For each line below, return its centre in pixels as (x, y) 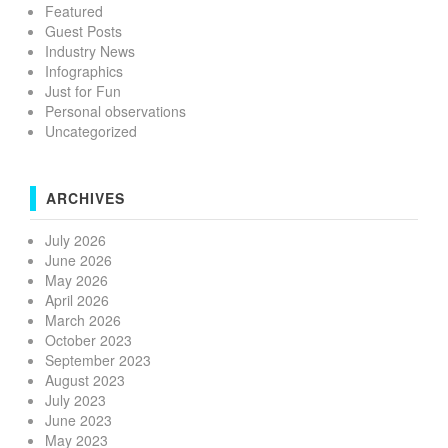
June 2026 (78, 260)
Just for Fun (83, 91)
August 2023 (85, 380)
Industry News (90, 51)
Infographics (84, 71)
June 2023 (78, 420)
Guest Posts (83, 31)
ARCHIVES (85, 198)
